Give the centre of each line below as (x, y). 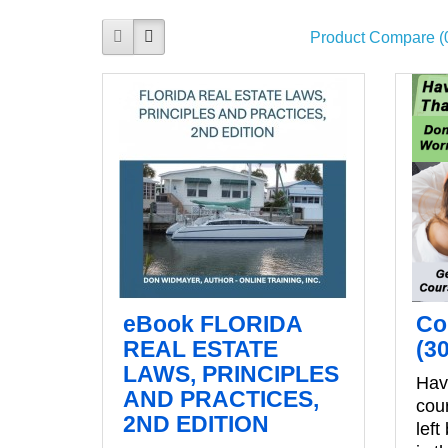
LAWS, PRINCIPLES (231, 373)
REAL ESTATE (200, 348)
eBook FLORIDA (212, 323)
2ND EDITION (196, 423)
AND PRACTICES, (221, 398)
